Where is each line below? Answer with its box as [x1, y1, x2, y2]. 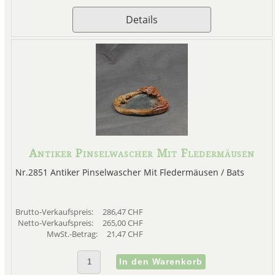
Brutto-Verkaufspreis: [15, 206, 95, 218]
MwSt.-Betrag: [46, 228, 99, 240]
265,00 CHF [102, 217, 143, 229]
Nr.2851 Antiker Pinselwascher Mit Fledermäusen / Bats [15, 166, 244, 179]
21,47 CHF [106, 228, 143, 240]
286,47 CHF [102, 206, 143, 218]
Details [126, 13, 158, 27]
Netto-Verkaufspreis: [17, 217, 95, 229]
